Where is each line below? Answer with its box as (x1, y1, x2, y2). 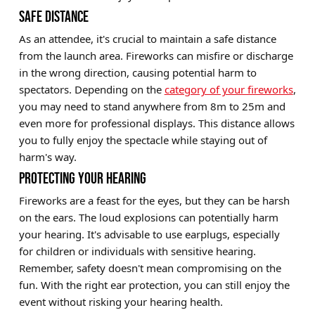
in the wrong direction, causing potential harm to (18, 65, 257, 80)
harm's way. (18, 150, 77, 165)
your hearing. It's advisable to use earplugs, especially (18, 227, 280, 242)
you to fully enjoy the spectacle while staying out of (18, 133, 267, 148)
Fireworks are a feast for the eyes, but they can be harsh (18, 193, 290, 208)
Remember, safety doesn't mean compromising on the (18, 261, 281, 276)
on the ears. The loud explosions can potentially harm (18, 210, 278, 225)
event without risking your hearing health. (18, 295, 223, 309)
